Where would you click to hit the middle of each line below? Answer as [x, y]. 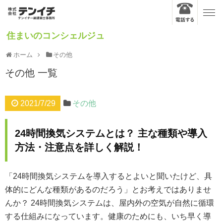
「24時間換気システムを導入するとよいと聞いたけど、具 [109, 176]
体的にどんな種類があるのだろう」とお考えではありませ [108, 190]
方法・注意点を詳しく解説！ [79, 147]
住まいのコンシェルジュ [55, 36]
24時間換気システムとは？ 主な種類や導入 [111, 133]
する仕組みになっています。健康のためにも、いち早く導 [108, 216]
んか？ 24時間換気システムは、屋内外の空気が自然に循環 [110, 203]
